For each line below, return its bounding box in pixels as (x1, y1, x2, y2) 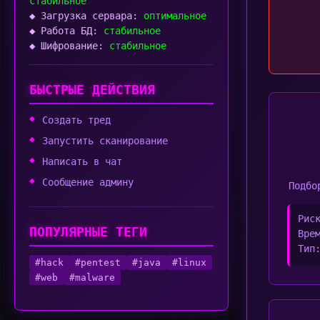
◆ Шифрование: (29, 40, 109, 51)
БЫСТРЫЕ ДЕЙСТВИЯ (29, 83, 155, 97)
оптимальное (144, 10, 206, 21)
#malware (69, 272, 115, 283)
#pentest (75, 257, 121, 268)
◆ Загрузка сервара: (29, 10, 144, 21)
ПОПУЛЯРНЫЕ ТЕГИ (29, 225, 147, 239)
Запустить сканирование (42, 135, 168, 146)
